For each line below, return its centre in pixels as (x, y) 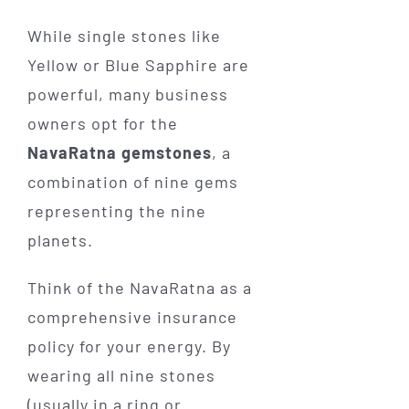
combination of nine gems (132, 181)
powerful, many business (127, 94)
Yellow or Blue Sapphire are (138, 64)
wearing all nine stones (121, 375)
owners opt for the (102, 123)
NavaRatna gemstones (119, 152)
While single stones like (124, 35)
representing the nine (116, 210)
